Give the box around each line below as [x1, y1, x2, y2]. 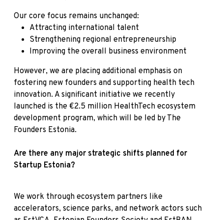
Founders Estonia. [14, 125, 77, 135]
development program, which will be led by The [14, 113, 181, 123]
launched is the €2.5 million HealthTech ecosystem [14, 101, 195, 111]
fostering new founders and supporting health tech [14, 78, 194, 88]
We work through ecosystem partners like [14, 192, 163, 202]
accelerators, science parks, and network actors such [14, 203, 202, 214]
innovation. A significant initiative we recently [14, 89, 175, 100]
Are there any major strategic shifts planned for [14, 148, 187, 159]
